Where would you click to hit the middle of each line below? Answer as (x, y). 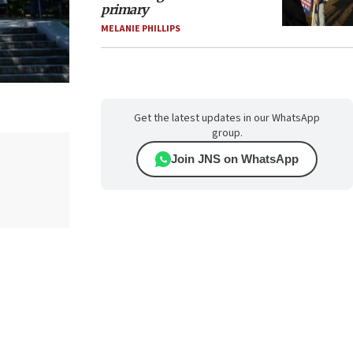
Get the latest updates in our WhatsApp (227, 118)
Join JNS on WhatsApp (235, 159)
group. (227, 133)
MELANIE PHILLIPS (141, 29)
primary (124, 9)
